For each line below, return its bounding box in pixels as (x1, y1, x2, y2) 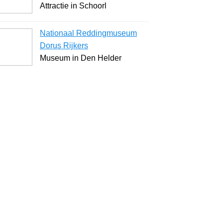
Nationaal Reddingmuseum (40, 28, 137, 37)
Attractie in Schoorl (40, 1, 107, 10)
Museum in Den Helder (40, 53, 121, 62)
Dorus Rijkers (40, 41, 88, 50)
